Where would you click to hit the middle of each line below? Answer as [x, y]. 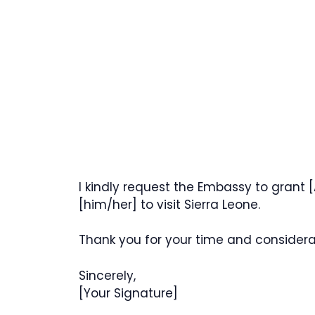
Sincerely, [107, 275]
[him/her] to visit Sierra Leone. [169, 204]
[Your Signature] [128, 293]
